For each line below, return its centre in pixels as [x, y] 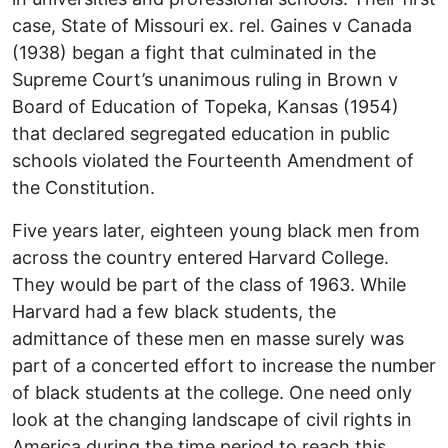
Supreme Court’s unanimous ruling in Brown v [205, 79]
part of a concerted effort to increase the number [224, 365]
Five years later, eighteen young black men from [216, 230]
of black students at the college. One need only [212, 392]
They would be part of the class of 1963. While [209, 284]
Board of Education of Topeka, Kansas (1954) [205, 106]
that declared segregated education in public [201, 133]
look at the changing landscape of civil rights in [212, 419]
